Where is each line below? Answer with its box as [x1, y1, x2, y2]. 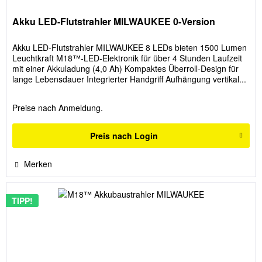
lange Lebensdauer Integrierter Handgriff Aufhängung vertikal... [12, 73, 247, 85]
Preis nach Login [90, 129, 158, 142]
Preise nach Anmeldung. [12, 101, 104, 113]
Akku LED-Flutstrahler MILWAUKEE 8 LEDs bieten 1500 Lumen [12, 41, 247, 53]
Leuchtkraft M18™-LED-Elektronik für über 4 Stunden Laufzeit [12, 51, 243, 64]
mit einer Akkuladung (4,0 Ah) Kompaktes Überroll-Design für [12, 62, 239, 74]
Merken [24, 157, 53, 170]
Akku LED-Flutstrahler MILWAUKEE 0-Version [12, 14, 216, 28]
